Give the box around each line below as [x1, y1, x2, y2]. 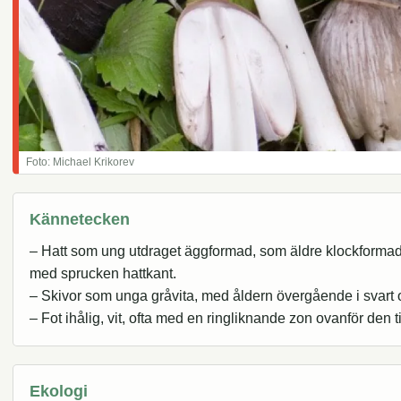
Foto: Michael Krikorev [26, 157, 134, 168]
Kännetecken [30, 209, 130, 229]
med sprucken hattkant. [30, 266, 176, 282]
